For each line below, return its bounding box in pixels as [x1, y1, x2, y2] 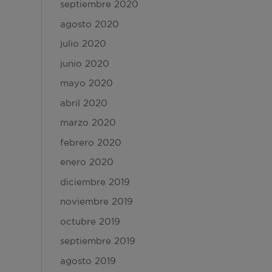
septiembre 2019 [59, 236, 135, 246]
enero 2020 [59, 157, 114, 167]
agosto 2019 [59, 255, 116, 266]
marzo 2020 [59, 117, 116, 127]
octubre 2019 [59, 216, 120, 226]
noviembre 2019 [59, 196, 133, 206]
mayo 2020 [59, 78, 113, 88]
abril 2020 [59, 97, 107, 108]
